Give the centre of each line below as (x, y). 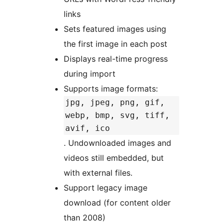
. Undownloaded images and (117, 143)
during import (90, 74)
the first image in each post (115, 44)
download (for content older (117, 203)
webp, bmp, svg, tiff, (117, 115)
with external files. (98, 173)
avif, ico (88, 128)
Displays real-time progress (116, 59)
